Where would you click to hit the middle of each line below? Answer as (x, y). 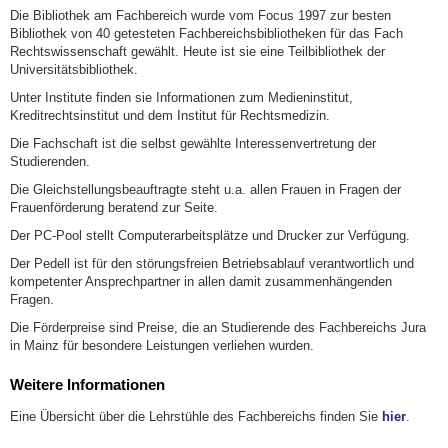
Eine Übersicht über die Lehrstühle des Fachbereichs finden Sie (196, 417)
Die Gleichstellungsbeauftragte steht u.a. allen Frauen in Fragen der (205, 189)
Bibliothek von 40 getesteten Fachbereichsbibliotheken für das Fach (206, 33)
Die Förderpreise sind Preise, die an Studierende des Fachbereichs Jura (218, 327)
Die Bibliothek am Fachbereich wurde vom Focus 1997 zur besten (200, 15)
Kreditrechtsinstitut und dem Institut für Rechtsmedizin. (170, 115)
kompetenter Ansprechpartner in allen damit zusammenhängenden (201, 281)
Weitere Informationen (87, 385)
